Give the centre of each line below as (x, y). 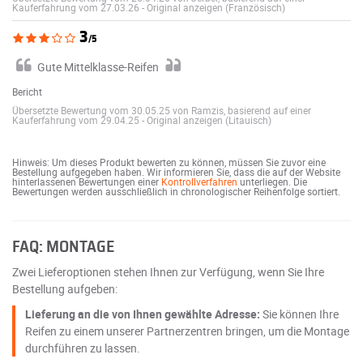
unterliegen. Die (272, 181)
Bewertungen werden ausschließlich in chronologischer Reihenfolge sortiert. (176, 191)
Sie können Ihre (299, 314)
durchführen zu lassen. (83, 348)
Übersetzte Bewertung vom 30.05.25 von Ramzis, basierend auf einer (162, 110)
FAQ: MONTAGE (63, 247)
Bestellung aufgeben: (65, 288)
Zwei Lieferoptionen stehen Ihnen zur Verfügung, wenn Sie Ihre (168, 271)
